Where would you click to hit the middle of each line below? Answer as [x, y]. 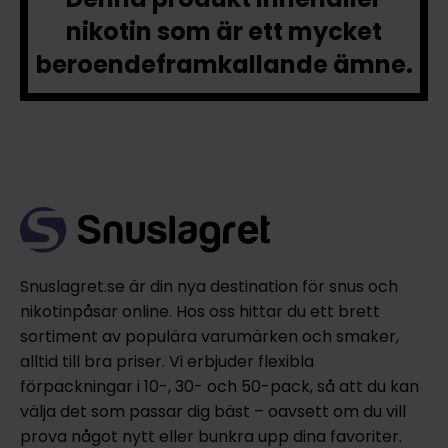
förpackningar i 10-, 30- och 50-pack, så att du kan [219, 387]
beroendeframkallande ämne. [224, 65]
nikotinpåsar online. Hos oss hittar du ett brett [199, 312]
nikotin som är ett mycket [224, 32]
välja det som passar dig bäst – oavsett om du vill [212, 412]
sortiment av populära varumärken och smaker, [209, 337]
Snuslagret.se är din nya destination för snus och [208, 287]
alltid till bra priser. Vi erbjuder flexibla [166, 362]
